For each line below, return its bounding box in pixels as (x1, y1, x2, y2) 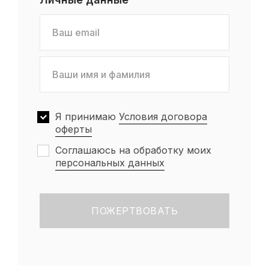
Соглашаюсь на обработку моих (55, 144, 211, 156)
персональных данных (55, 157, 165, 169)
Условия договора (119, 110, 207, 122)
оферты (55, 123, 92, 135)
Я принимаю (55, 110, 119, 122)
